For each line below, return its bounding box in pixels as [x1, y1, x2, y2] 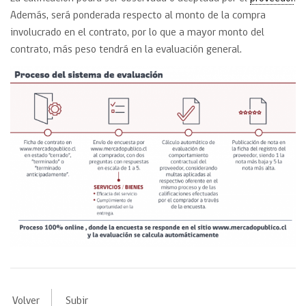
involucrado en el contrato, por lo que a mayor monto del [10, 27, 264, 38]
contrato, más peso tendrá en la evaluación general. [10, 44, 247, 55]
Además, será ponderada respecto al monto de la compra [10, 10, 266, 21]
